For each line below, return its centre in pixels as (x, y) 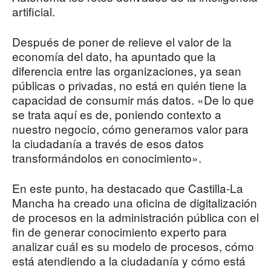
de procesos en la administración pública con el (135, 217)
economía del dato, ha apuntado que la (114, 56)
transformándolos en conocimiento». (107, 158)
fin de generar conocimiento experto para (119, 232)
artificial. (34, 11)
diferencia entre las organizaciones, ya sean (127, 71)
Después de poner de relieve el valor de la (122, 42)
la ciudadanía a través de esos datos (108, 143)
